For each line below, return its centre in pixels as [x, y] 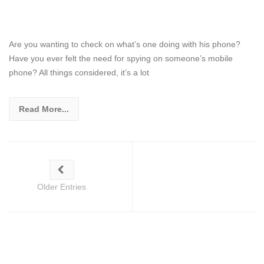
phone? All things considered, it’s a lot [79, 72]
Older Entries [62, 187]
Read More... [44, 109]
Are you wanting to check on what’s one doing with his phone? [125, 44]
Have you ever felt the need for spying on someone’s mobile [121, 58]
